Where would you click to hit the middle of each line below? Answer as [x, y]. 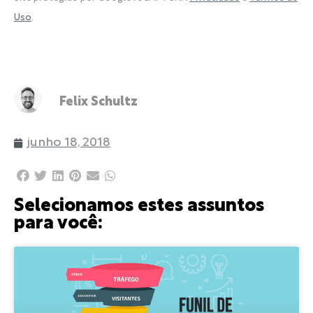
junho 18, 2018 [69, 143]
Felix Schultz [99, 103]
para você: [58, 224]
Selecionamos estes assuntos [139, 207]
